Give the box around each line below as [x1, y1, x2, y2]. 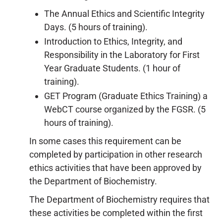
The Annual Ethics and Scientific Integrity [44, 8, 205, 19]
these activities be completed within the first [29, 208, 203, 218]
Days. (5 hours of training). [44, 22, 148, 32]
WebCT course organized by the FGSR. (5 [44, 104, 206, 114]
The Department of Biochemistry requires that [29, 194, 210, 205]
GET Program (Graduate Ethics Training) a [44, 91, 208, 101]
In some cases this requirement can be [29, 136, 181, 146]
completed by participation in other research [29, 149, 202, 160]
